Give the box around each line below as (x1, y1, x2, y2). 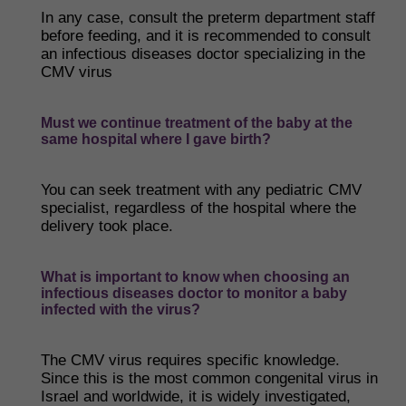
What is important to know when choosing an (41, 269, 350, 285)
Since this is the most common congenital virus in (41, 370, 378, 387)
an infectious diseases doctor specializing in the (41, 45, 365, 63)
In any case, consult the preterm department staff (41, 9, 375, 26)
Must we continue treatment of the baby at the (41, 115, 353, 130)
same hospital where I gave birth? (41, 131, 271, 147)
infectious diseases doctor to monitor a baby (41, 285, 347, 301)
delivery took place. (41, 217, 173, 235)
